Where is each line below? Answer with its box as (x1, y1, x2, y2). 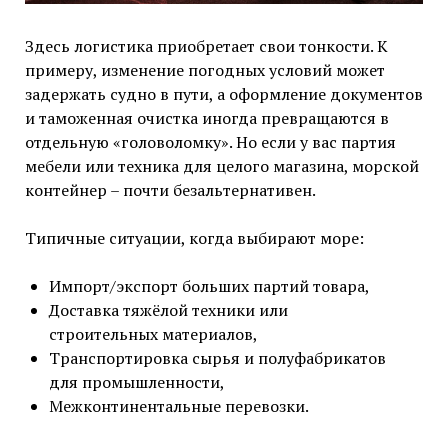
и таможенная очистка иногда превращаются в (24, 106, 389, 129)
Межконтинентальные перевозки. (48, 394, 309, 417)
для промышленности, (48, 370, 225, 393)
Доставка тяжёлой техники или (48, 298, 288, 321)
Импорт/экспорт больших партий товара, (48, 274, 370, 297)
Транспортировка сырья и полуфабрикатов (48, 346, 386, 369)
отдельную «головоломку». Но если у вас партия (24, 130, 396, 153)
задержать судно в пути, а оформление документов (24, 82, 423, 105)
